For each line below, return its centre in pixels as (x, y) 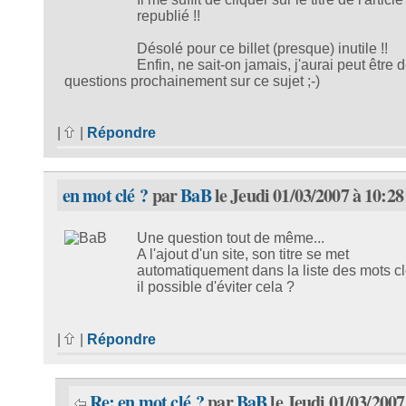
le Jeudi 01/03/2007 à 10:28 (307, 196)
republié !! (168, 15)
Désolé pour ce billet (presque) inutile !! (262, 48)
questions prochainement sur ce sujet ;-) (192, 81)
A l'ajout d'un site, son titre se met (242, 255)
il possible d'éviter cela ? (215, 287)
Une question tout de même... (230, 238)
